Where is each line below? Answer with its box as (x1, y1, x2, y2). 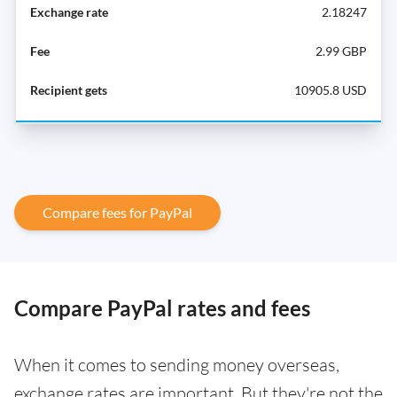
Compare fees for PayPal (43, 203, 192, 221)
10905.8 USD (294, 82, 367, 97)
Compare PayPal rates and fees (14, 294, 310, 321)
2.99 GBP (315, 43, 367, 58)
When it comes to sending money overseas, (14, 353, 339, 376)
